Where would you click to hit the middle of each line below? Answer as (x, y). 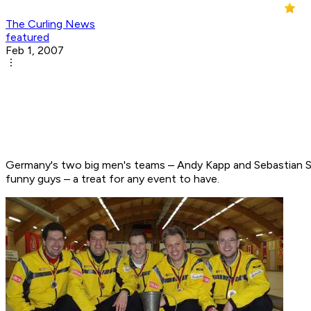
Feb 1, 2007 (35, 51)
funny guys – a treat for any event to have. (112, 179)
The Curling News (50, 24)
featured (27, 37)
